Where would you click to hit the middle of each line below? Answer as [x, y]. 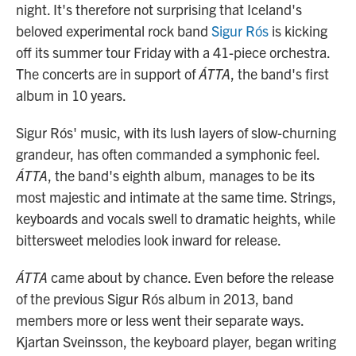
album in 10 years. [71, 95]
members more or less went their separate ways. [160, 320]
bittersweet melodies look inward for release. [149, 240]
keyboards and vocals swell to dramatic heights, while [176, 218]
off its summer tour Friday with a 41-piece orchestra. [173, 52]
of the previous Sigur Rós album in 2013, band [155, 298]
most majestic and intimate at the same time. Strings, [176, 197]
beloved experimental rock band [114, 31]
